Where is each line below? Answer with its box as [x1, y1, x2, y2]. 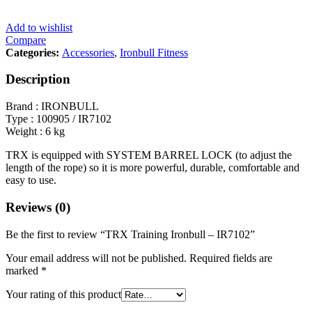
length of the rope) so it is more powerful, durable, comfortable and [6, 162, 299, 174]
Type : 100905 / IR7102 [6, 113, 111, 125]
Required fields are [189, 251, 272, 264]
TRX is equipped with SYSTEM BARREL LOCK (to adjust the [6, 149, 292, 162]
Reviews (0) [6, 199, 70, 214]
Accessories [62, 46, 114, 58]
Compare [6, 33, 46, 46]
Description [6, 72, 70, 87]
